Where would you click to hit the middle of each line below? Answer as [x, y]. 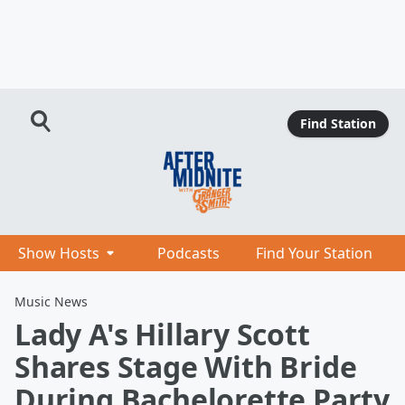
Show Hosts [59, 253]
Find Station [338, 123]
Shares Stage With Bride [186, 367]
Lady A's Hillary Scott [162, 334]
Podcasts [188, 253]
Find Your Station [314, 253]
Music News [51, 301]
